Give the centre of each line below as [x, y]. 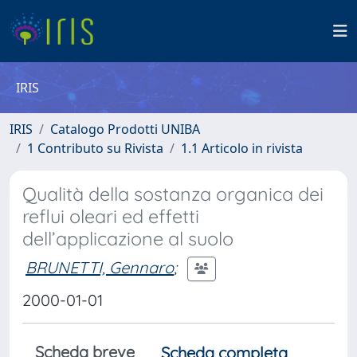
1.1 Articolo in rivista [242, 148]
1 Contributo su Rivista [95, 148]
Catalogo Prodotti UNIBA [125, 129]
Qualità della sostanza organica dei [173, 194]
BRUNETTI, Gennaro [100, 267]
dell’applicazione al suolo [128, 239]
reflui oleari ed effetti [111, 216]
